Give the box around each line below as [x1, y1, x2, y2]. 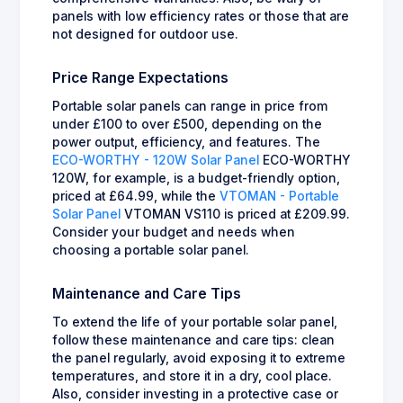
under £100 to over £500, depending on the [52, 116, 322, 131]
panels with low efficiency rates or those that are [52, 8, 349, 23]
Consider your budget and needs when [52, 224, 295, 239]
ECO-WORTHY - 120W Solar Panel [52, 152, 259, 167]
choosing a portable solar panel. [52, 242, 249, 257]
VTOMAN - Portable [219, 188, 339, 203]
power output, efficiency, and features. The [52, 134, 320, 149]
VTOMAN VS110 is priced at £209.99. [121, 206, 350, 221]
